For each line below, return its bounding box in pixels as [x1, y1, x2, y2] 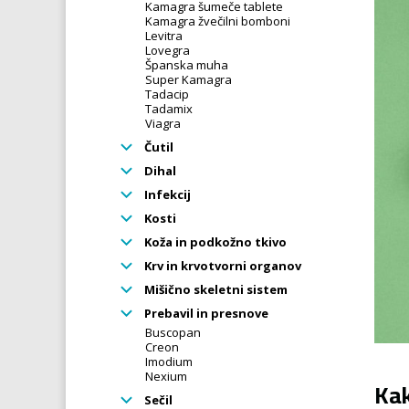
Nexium [145, 367, 187, 384]
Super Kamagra [145, 70, 232, 88]
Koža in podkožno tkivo [142, 233, 287, 250]
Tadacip [145, 85, 189, 102]
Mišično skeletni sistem [142, 280, 288, 298]
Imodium [145, 352, 193, 370]
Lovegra [145, 41, 190, 58]
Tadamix [145, 100, 193, 117]
